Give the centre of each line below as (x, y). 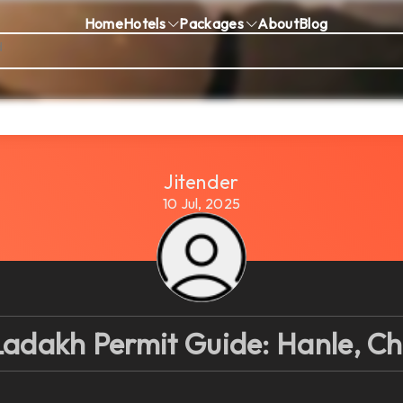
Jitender (201, 182)
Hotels (146, 23)
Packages (213, 23)
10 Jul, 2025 (201, 203)
